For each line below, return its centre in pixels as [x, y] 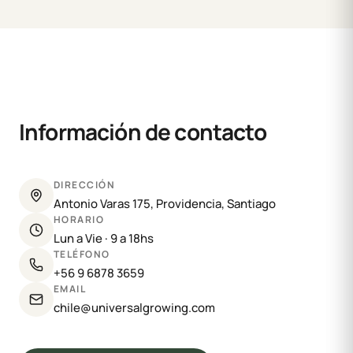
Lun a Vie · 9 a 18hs [104, 238]
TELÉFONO [82, 254]
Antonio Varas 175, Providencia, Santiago [165, 204]
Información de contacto [143, 132]
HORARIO [79, 219]
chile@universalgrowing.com [134, 308]
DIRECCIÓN [84, 185]
